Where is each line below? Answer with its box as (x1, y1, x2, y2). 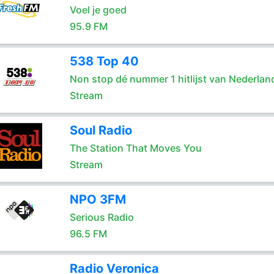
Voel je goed (69, 4, 127, 16)
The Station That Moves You (69, 142, 202, 154)
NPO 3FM (69, 192, 126, 207)
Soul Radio (69, 123, 132, 138)
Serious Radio (69, 211, 134, 223)
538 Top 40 (69, 54, 139, 68)
